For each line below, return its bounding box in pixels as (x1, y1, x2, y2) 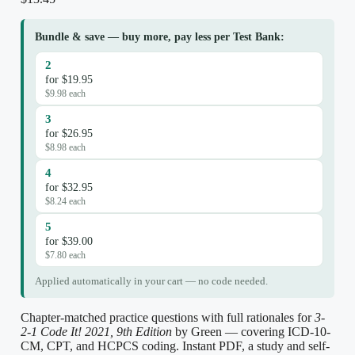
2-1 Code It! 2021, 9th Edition (21, 324, 172, 338)
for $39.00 (45, 235, 93, 247)
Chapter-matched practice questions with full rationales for (21, 310, 315, 324)
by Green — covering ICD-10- (172, 324, 330, 338)
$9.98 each (45, 88, 86, 98)
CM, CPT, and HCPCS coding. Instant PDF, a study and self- (21, 338, 330, 353)
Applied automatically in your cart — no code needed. (35, 275, 268, 287)
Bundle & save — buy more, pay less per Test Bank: (35, 30, 284, 43)
